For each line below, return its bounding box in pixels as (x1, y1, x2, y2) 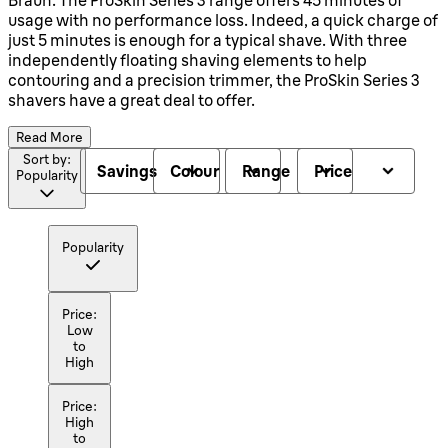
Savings (97, 160, 158, 181)
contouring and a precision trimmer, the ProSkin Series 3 (8, 69, 420, 90)
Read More (16, 128, 83, 145)
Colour (169, 160, 219, 181)
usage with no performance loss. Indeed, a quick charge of (8, 9, 438, 30)
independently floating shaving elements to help (8, 49, 367, 70)
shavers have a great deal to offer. (8, 89, 255, 110)
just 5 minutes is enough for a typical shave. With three (8, 29, 407, 50)
